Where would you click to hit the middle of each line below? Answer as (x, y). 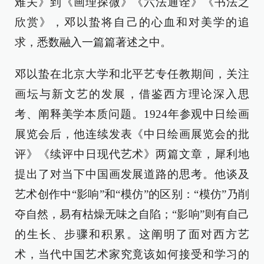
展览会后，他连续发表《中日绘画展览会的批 (132, 134)
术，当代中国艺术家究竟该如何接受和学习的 (132, 255)
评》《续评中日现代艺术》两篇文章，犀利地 (132, 154)
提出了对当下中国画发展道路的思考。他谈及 (132, 174)
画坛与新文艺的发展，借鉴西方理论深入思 (132, 94)
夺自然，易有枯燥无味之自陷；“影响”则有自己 (132, 214)
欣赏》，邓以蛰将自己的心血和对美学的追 (132, 22)
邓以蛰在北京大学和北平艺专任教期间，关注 (132, 74)
